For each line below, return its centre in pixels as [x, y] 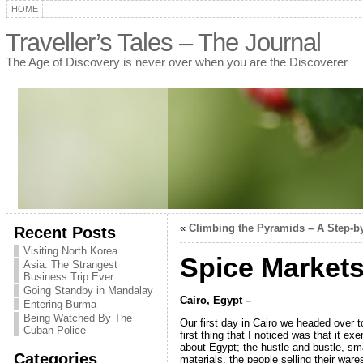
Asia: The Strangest [70, 265]
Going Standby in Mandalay [88, 290]
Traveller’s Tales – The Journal [163, 43]
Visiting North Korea [70, 251]
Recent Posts [64, 232]
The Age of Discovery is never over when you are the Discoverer [176, 62]
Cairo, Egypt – [215, 300]
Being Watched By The [77, 318]
